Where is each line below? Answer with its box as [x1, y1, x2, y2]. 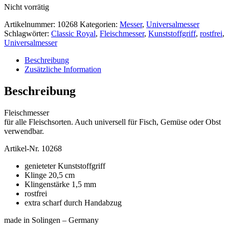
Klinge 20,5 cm [25, 170, 75, 179]
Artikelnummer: [4, 19, 57, 29]
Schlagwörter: [4, 29, 51, 38]
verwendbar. [4, 126, 44, 135]
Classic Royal [51, 29, 96, 38]
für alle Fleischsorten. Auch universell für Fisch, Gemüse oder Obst [4, 117, 221, 126]
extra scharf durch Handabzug [25, 198, 122, 207]
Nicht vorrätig [4, 2, 49, 11]
